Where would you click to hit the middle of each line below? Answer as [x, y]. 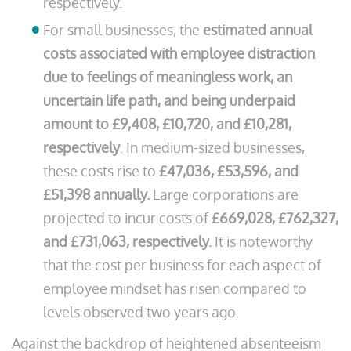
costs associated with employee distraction [179, 53]
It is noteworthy [262, 241]
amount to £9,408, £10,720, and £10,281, [167, 124]
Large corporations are [224, 194]
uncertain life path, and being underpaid [169, 100]
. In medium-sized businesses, [212, 147]
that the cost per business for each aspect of [182, 265]
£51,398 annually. [96, 194]
